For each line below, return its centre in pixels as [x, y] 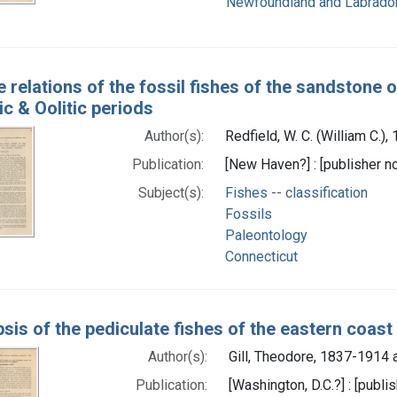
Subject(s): [171, 192]
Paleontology [267, 235]
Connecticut [262, 256]
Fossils [249, 214]
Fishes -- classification [297, 192]
